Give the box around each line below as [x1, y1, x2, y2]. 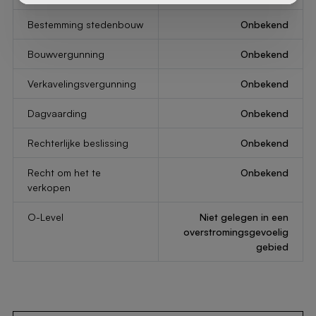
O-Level [27, 211, 63, 223]
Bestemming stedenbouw [27, 18, 143, 30]
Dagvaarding [27, 107, 87, 119]
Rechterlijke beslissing [27, 137, 128, 149]
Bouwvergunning [27, 48, 104, 60]
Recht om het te [27, 166, 101, 178]
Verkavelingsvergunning [27, 78, 136, 90]
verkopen [27, 181, 71, 193]
